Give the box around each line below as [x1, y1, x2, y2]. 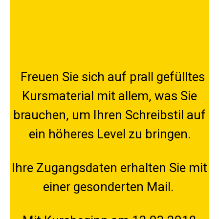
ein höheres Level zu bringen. [28, 127, 191, 141]
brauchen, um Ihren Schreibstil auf [13, 108, 206, 122]
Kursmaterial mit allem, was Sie [22, 88, 197, 103]
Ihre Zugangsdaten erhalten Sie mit [12, 160, 207, 175]
